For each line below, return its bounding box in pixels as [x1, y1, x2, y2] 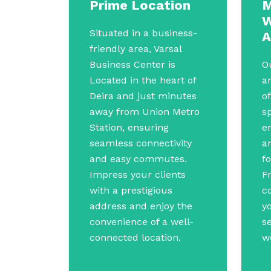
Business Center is [90, 59, 175, 70]
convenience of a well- [90, 216, 194, 227]
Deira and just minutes [90, 90, 197, 102]
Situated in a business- [90, 27, 197, 39]
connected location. [90, 232, 181, 243]
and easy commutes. [90, 153, 187, 165]
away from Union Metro [90, 106, 200, 117]
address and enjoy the [90, 200, 192, 212]
